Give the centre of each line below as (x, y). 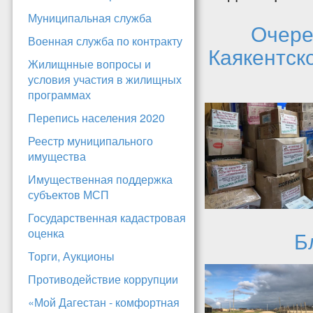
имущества (57, 156)
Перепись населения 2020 (96, 118)
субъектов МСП (68, 195)
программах (59, 95)
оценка (46, 233)
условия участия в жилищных (105, 80)
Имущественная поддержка (100, 180)
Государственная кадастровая (107, 218)
